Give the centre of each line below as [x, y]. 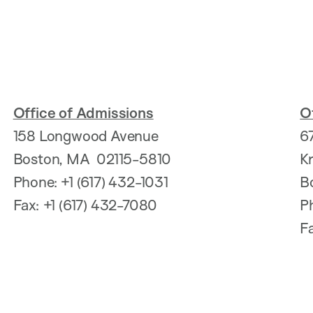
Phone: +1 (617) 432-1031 [92, 182]
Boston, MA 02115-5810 [94, 159]
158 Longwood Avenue [87, 136]
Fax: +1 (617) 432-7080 [87, 205]
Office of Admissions [83, 113]
